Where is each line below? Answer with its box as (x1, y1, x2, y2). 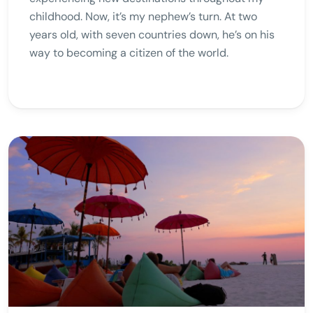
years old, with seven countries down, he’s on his (29, 27, 275, 43)
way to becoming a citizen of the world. (29, 45, 228, 61)
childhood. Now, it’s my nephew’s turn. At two (29, 9, 257, 24)
